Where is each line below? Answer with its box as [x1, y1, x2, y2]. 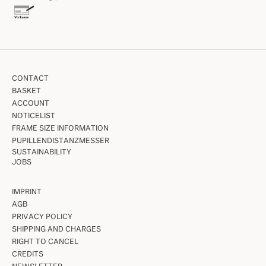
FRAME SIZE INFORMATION [12, 125, 109, 132]
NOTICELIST [12, 112, 55, 120]
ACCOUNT [12, 100, 49, 107]
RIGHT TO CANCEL [12, 238, 78, 246]
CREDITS [12, 251, 43, 258]
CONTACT [12, 75, 49, 83]
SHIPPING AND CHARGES [12, 226, 101, 233]
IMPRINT [12, 188, 42, 196]
